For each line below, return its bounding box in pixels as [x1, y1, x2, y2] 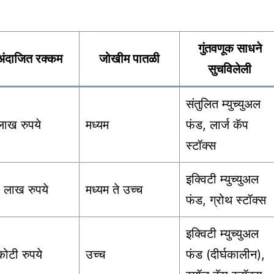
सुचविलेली [208, 62, 251, 77]
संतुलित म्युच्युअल [186, 97, 261, 112]
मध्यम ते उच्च [86, 182, 143, 198]
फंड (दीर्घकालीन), [186, 247, 265, 262]
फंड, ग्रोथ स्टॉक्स [186, 193, 266, 208]
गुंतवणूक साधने [198, 41, 262, 56]
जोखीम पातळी [99, 51, 160, 67]
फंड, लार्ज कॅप [186, 117, 248, 133]
